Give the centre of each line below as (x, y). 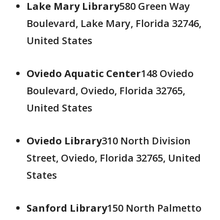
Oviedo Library (64, 141)
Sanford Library (67, 208)
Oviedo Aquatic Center (84, 73)
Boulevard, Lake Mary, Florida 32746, (114, 23)
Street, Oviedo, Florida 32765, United (114, 158)
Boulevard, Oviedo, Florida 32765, (106, 91)
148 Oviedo (167, 73)
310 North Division (146, 141)
